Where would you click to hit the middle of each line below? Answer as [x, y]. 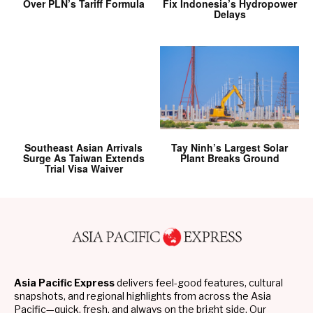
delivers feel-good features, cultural [199, 283]
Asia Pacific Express [64, 283]
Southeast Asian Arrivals [83, 148]
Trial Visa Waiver [83, 169]
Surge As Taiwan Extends [83, 158]
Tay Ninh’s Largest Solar [230, 148]
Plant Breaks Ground [230, 158]
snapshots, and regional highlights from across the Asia [143, 296]
